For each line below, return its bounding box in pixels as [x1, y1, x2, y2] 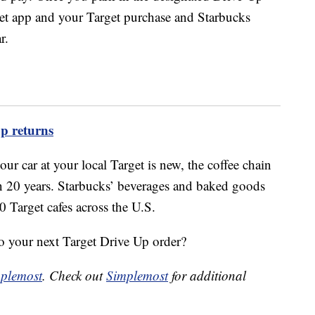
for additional [168, 266, 246, 285]
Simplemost [106, 266, 168, 285]
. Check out [42, 266, 106, 285]
